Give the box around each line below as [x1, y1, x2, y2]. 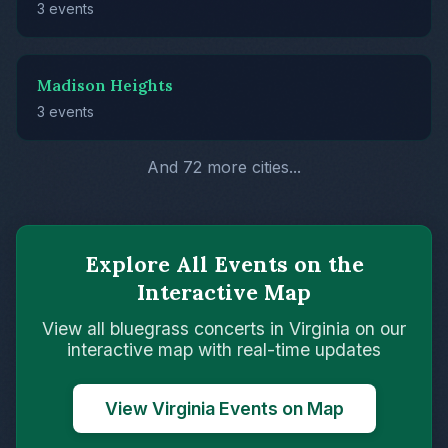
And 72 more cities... [147, 156, 301, 177]
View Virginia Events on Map [104, 397, 344, 419]
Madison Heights [37, 74, 173, 95]
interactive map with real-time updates [67, 338, 381, 360]
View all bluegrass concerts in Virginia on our [42, 317, 406, 339]
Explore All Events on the [84, 249, 364, 278]
